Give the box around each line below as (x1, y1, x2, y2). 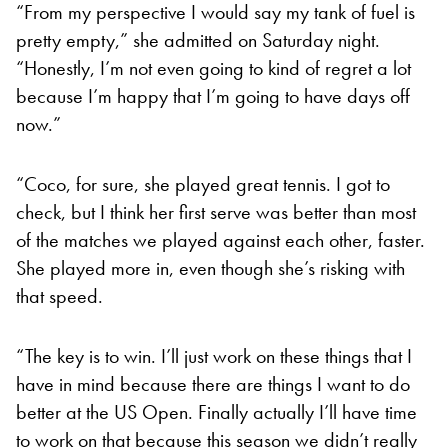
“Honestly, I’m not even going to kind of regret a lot (16, 54, 411, 81)
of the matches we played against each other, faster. (16, 226, 425, 253)
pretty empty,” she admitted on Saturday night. (16, 26, 380, 53)
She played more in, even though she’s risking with (16, 254, 405, 281)
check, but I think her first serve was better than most (16, 198, 416, 225)
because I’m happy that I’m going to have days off (16, 82, 410, 109)
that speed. (16, 282, 103, 309)
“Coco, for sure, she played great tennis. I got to (16, 170, 390, 197)
